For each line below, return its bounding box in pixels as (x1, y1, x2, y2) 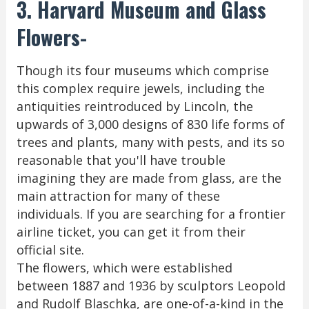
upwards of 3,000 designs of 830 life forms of (16, 116, 285, 132)
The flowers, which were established (16, 259, 232, 276)
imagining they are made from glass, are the (16, 170, 281, 186)
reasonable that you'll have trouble (16, 152, 226, 168)
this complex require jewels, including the (16, 80, 265, 97)
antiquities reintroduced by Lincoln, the (16, 98, 253, 114)
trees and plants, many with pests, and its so (16, 134, 285, 150)
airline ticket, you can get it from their (16, 223, 246, 240)
